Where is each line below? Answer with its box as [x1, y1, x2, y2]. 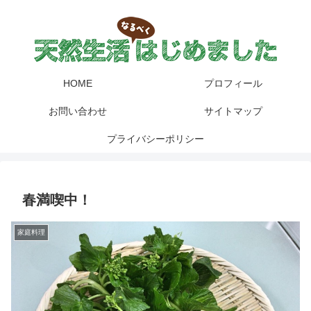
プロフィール [204, 78, 262, 90]
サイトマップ [204, 106, 262, 117]
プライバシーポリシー [107, 133, 204, 145]
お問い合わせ [49, 106, 107, 117]
